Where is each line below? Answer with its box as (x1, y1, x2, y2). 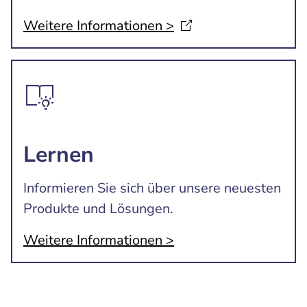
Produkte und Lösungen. (23, 199, 173, 218)
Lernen (23, 140, 94, 169)
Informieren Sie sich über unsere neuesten (23, 179, 281, 197)
